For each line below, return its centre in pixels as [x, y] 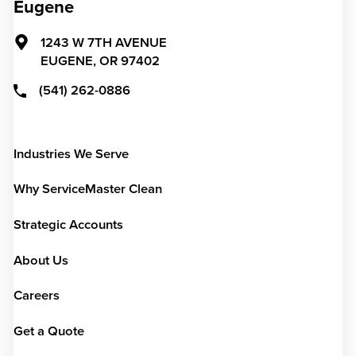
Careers [36, 296]
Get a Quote [48, 331]
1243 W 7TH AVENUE [103, 43]
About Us [41, 260]
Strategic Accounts [68, 225]
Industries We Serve [71, 154]
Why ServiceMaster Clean [87, 190]
